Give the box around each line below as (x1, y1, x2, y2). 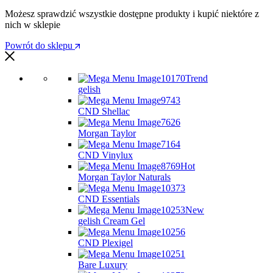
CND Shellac (78, 106, 130, 117)
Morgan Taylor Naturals (78, 172, 171, 183)
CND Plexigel (78, 238, 133, 249)
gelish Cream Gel (78, 216, 145, 227)
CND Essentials (78, 194, 140, 205)
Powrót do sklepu (5, 40, 75, 51)
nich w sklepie (5, 19, 60, 30)
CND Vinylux (78, 150, 133, 161)
